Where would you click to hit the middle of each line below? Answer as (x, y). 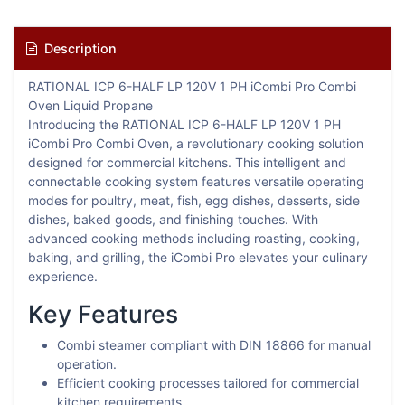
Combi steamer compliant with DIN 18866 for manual (214, 344)
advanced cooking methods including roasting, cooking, (194, 238)
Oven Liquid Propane (90, 105)
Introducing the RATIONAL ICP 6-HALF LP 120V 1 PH (184, 124)
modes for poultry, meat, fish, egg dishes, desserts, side (194, 200)
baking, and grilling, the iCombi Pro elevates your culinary (198, 257)
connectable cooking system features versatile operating (196, 181)
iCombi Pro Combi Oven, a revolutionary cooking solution (196, 143)
